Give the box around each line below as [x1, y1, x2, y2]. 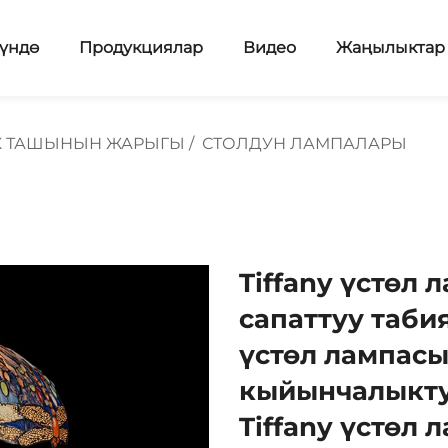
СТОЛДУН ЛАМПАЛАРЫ [202, 134, 407, 153]
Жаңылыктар [335, 38, 445, 57]
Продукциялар [78, 38, 203, 57]
